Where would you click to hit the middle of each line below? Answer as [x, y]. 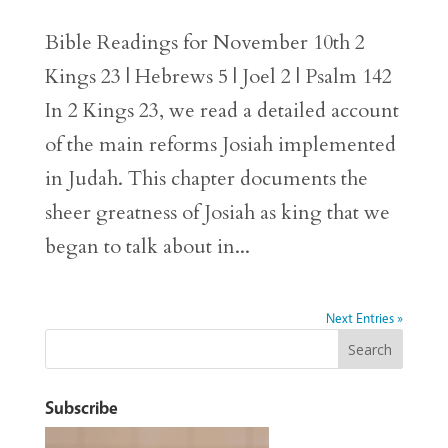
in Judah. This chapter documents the [206, 179]
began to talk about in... [147, 247]
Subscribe [81, 408]
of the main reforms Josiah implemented [220, 145]
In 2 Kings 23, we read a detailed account [221, 111]
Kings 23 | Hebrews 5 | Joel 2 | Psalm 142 [218, 77]
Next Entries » [365, 318]
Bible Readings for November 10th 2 [204, 43]
